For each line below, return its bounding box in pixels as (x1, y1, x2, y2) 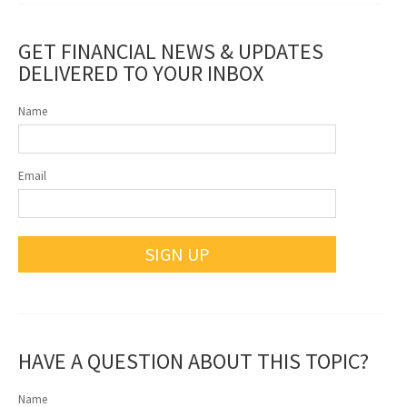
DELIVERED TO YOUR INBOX (18, 59, 263, 88)
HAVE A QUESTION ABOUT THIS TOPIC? (18, 347, 369, 376)
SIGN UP (144, 243, 210, 266)
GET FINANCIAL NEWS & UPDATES (18, 37, 323, 66)
